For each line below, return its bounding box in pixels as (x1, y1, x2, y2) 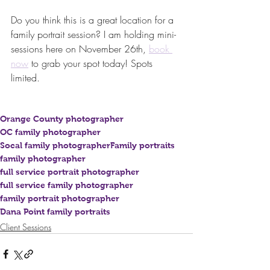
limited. (11, 71, 40, 85)
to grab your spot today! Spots (28, 57, 155, 71)
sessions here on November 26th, (11, 42, 149, 56)
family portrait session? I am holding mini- (11, 28, 176, 42)
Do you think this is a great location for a (11, 13, 177, 27)
